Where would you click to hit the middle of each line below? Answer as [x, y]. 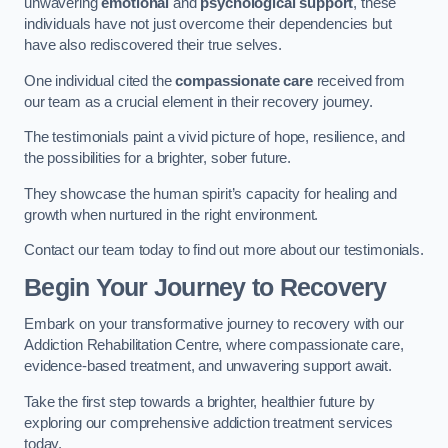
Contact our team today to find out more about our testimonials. [224, 250]
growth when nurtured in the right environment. [171, 214]
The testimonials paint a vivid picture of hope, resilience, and [214, 137]
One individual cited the [100, 80]
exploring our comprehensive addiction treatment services [208, 422]
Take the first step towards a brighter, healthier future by [199, 401]
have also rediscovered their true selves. [153, 45]
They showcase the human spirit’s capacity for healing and [210, 193]
